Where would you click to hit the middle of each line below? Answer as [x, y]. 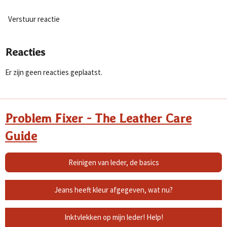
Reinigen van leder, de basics [113, 162]
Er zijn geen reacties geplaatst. [54, 72]
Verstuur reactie [34, 19]
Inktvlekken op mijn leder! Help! [113, 217]
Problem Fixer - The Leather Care [98, 118]
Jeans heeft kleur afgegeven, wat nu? [113, 190]
